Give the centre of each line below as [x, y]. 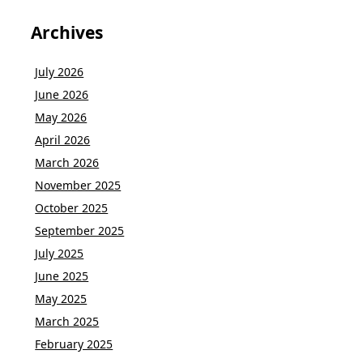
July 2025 [60, 253]
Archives [67, 32]
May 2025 [61, 298]
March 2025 [67, 321]
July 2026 [60, 71]
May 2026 [61, 117]
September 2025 [80, 230]
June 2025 [62, 275]
